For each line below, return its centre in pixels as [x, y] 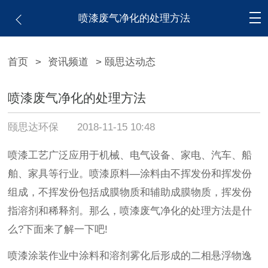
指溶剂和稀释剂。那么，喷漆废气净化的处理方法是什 [130, 211]
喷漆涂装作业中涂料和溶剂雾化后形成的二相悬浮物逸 [130, 256]
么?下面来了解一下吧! [58, 230]
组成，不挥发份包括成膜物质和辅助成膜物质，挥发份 [130, 193]
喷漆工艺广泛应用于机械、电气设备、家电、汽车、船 [130, 156]
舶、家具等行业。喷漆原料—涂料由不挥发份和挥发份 [130, 174]
